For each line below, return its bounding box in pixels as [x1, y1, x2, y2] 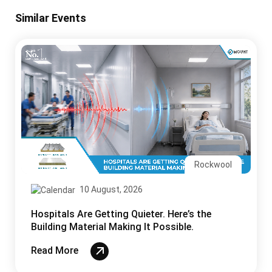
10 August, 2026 [78, 185, 143, 195]
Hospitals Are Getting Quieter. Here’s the [31, 208, 211, 220]
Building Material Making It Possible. [31, 220, 194, 233]
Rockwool [194, 159, 232, 169]
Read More [31, 245, 81, 257]
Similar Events [15, 11, 86, 24]
